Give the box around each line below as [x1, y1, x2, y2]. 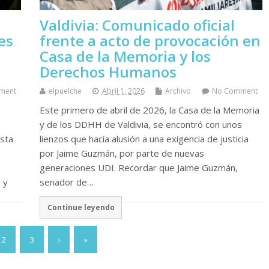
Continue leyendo [47, 202, 115, 213]
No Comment [211, 85, 258, 96]
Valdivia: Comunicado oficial [39, 14, 235, 35]
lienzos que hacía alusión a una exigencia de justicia [39, 132, 249, 145]
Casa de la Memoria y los [39, 46, 211, 66]
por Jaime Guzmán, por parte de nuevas [39, 147, 204, 159]
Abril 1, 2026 [101, 85, 145, 96]
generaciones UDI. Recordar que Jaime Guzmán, [39, 161, 238, 174]
